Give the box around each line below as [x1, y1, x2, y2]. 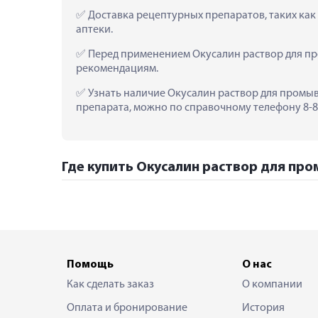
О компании [241, 278, 302, 290]
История [241, 302, 285, 314]
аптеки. [76, 23, 113, 35]
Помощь [67, 258, 114, 270]
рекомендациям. [76, 62, 158, 75]
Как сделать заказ [67, 278, 154, 290]
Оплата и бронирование [67, 302, 187, 314]
